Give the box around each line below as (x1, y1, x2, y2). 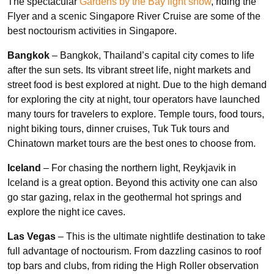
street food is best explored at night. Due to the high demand (7, 79, 267, 90)
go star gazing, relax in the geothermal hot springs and (7, 191, 242, 202)
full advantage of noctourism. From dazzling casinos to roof (7, 245, 261, 256)
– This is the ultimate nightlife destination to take (56, 231, 265, 242)
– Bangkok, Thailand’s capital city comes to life (52, 50, 254, 61)
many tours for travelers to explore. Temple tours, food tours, (7, 108, 264, 119)
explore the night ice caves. (7, 206, 125, 217)
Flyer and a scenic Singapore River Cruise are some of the (7, 10, 261, 21)
